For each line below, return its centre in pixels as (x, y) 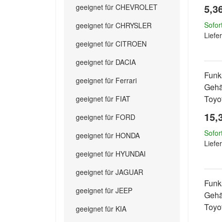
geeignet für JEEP (104, 190)
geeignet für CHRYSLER (114, 25)
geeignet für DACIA (106, 62)
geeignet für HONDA (108, 135)
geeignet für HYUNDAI (111, 154)
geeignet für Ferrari (106, 80)
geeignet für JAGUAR (110, 172)
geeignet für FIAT (103, 99)
